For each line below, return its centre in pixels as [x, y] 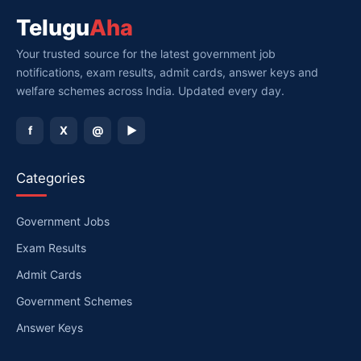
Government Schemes [74, 301]
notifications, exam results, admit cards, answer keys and [167, 72]
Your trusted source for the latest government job [146, 53]
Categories [51, 178]
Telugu [53, 27]
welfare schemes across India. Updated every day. [150, 90]
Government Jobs [63, 221]
